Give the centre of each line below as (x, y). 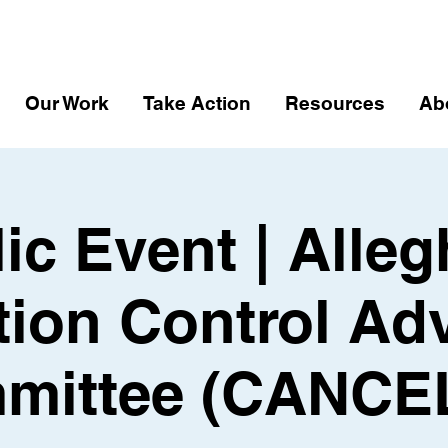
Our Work (67, 103)
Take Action (197, 103)
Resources (335, 103)
